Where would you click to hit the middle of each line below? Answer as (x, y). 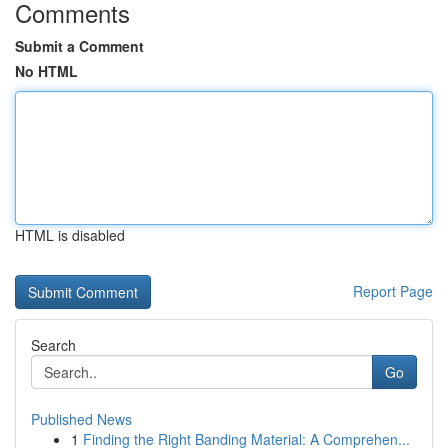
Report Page (393, 291)
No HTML (46, 71)
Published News (81, 419)
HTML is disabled (70, 235)
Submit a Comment (79, 46)
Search (53, 345)
